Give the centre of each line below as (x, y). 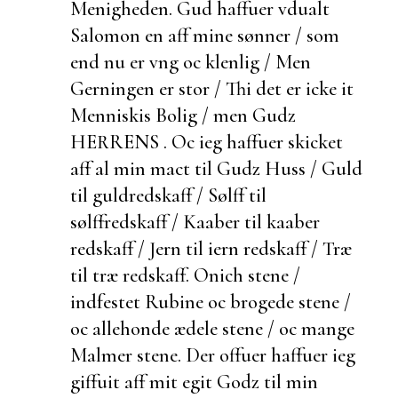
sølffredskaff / (127, 221)
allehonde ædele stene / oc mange (223, 328)
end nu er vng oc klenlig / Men (191, 61)
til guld (99, 195)
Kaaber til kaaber (251, 221)
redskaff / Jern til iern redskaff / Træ (211, 248)
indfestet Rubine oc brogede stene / (211, 301)
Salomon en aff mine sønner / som (205, 35)
